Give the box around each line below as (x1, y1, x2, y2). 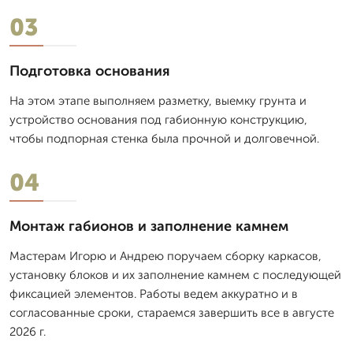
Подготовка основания (9, 61, 170, 80)
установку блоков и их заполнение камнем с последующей (9, 267, 341, 282)
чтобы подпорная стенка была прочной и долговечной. (9, 131, 319, 146)
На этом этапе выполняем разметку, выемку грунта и (9, 93, 307, 108)
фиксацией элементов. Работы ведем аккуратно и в (9, 286, 298, 301)
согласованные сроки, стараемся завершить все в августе (9, 305, 334, 320)
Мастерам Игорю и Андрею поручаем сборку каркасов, (9, 248, 321, 263)
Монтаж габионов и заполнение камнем (9, 217, 288, 235)
